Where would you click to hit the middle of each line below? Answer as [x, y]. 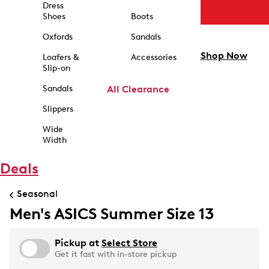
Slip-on [56, 68]
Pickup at [78, 243]
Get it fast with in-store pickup [116, 254]
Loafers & [60, 57]
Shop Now [224, 56]
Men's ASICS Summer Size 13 [112, 214]
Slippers [58, 109]
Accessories [153, 57]
